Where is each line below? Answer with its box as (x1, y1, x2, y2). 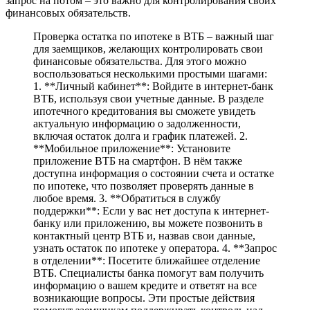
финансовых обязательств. (6, 6, 131, 19)
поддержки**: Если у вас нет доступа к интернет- (33, 204, 269, 217)
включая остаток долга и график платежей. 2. (33, 129, 248, 142)
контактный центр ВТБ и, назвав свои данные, (33, 229, 255, 241)
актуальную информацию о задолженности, (33, 117, 241, 129)
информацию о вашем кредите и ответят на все (33, 279, 257, 291)
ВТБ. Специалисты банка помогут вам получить (33, 266, 264, 279)
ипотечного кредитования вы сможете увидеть (33, 104, 255, 117)
